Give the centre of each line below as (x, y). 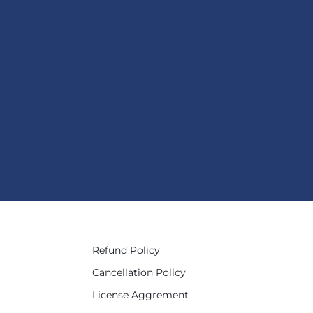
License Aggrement (140, 295)
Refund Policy (126, 250)
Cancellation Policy (139, 273)
